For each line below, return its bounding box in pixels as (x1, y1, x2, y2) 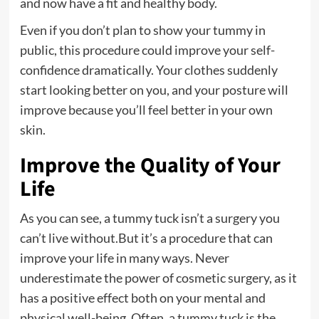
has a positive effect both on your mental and (19, 289, 266, 305)
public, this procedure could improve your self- (19, 41, 275, 58)
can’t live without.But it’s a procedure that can (19, 229, 273, 246)
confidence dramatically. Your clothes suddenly (19, 61, 278, 78)
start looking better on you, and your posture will (19, 81, 288, 98)
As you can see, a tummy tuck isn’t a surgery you (19, 209, 280, 226)
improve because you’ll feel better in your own (19, 101, 273, 117)
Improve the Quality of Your (19, 150, 281, 181)
